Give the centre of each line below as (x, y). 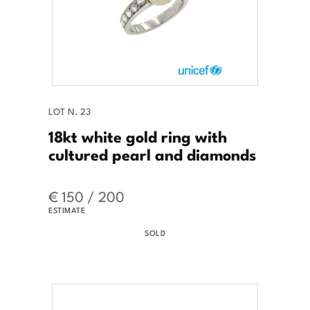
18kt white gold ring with (138, 135)
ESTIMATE (67, 209)
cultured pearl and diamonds (152, 153)
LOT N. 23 (70, 111)
